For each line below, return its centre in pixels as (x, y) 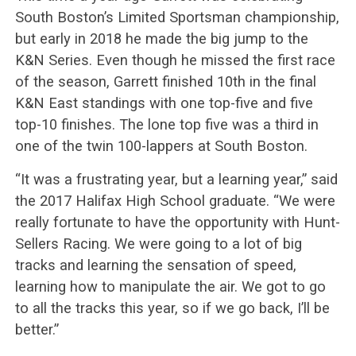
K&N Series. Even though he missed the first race (175, 60)
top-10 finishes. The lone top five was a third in (166, 125)
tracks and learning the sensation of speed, (155, 265)
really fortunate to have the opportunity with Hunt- (177, 222)
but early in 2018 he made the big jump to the (161, 39)
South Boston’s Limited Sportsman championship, (177, 17)
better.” (37, 330)
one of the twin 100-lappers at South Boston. (161, 146)
